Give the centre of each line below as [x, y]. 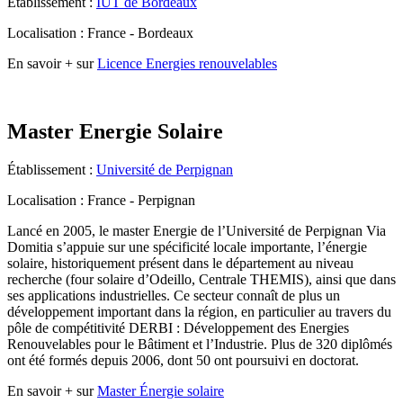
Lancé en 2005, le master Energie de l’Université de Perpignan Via [197, 231]
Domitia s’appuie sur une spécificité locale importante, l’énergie [187, 247]
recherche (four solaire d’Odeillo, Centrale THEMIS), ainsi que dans [201, 280]
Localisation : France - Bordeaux [100, 32]
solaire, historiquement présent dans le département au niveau [180, 264]
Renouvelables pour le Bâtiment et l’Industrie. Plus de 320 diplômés [200, 345]
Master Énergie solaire [161, 391]
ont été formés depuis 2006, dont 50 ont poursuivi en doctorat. [183, 361]
